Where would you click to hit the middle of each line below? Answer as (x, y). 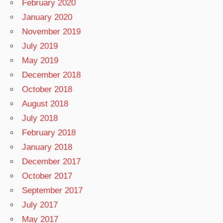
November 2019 (52, 31)
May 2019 (40, 60)
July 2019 (40, 46)
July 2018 (40, 118)
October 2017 (47, 176)
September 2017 (53, 190)
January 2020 (47, 17)
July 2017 (40, 205)
